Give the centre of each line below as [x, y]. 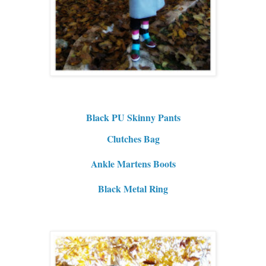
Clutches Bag [133, 138]
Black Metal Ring [133, 188]
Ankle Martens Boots [133, 163]
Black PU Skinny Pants [133, 117]
